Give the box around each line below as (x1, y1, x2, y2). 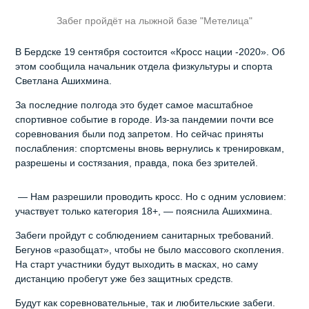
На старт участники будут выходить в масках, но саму (15, 258, 259, 270)
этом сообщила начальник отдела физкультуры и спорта (15, 60, 273, 72)
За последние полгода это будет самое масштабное (15, 99, 254, 110)
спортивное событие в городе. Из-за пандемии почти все (15, 113, 275, 125)
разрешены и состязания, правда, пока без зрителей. (15, 157, 261, 168)
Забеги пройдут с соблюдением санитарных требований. (15, 229, 275, 241)
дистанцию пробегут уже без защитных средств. (15, 272, 237, 284)
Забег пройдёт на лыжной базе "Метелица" (57, 14, 252, 26)
